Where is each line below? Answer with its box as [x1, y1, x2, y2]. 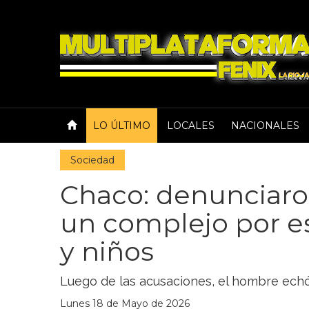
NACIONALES [231, 119, 299, 132]
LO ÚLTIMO [93, 119, 150, 132]
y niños [60, 235, 154, 268]
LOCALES [167, 119, 215, 132]
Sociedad [70, 154, 114, 166]
